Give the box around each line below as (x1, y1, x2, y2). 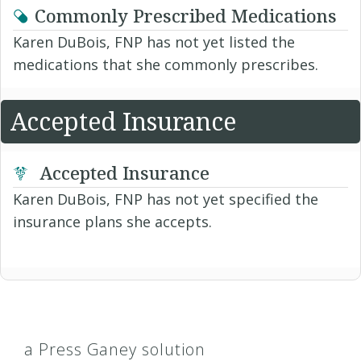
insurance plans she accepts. (13, 212, 212, 232)
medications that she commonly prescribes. (13, 55, 318, 75)
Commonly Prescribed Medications (35, 3, 337, 28)
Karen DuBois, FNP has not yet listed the (13, 32, 295, 52)
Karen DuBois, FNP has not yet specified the (13, 189, 318, 210)
